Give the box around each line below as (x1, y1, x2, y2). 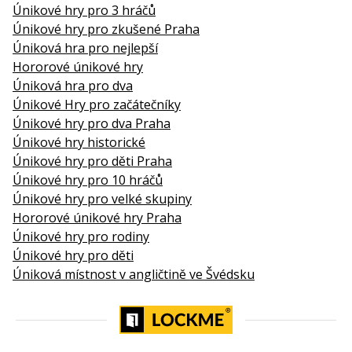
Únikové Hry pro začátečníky (13, 95, 181, 113)
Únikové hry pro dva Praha (13, 114, 170, 132)
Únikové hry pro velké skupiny (13, 189, 192, 207)
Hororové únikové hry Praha (13, 208, 181, 226)
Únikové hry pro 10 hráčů (13, 170, 163, 189)
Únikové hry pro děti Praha (13, 152, 172, 170)
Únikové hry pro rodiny (13, 227, 149, 245)
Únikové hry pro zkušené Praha (13, 20, 200, 38)
